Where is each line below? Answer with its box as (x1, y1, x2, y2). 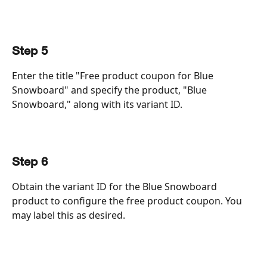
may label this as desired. (12, 209, 125, 222)
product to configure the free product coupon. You (12, 194, 244, 208)
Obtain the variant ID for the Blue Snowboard (12, 180, 219, 194)
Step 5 (12, 46, 48, 58)
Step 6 (12, 157, 48, 169)
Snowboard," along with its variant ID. (12, 98, 182, 111)
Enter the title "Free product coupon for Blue (12, 69, 216, 83)
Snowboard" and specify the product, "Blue (12, 83, 209, 97)
